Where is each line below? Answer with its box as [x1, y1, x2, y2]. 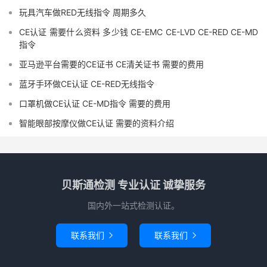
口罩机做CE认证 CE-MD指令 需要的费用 [19, 98, 170, 109]
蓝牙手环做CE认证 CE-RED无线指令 [19, 79, 154, 89]
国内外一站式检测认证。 [88, 200, 179, 211]
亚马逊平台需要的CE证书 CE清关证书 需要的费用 [19, 59, 204, 70]
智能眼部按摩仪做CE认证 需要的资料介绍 [19, 118, 174, 129]
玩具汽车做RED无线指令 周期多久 [19, 7, 146, 18]
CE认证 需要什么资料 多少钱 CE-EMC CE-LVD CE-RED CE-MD [19, 27, 258, 38]
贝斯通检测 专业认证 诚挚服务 [61, 179, 206, 192]
